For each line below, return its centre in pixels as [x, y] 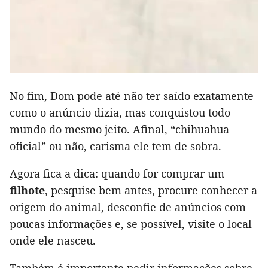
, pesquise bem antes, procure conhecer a [151, 190]
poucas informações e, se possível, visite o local [131, 223]
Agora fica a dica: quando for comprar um [117, 173]
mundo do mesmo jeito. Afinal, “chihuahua [119, 129]
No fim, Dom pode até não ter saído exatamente [132, 95]
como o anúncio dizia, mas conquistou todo [120, 112]
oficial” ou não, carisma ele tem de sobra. [115, 146]
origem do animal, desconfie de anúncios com [128, 207]
